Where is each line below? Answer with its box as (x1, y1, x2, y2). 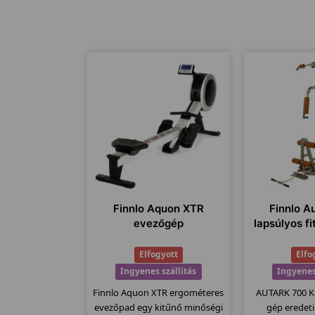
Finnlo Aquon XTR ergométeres (93, 286, 224, 300)
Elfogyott (139, 248, 178, 261)
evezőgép (133, 217, 184, 231)
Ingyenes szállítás (120, 265, 197, 278)
